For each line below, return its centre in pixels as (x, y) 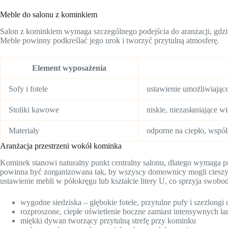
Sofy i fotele (28, 89)
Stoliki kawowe (34, 110)
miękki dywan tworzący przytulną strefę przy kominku (108, 220)
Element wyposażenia (69, 68)
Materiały (24, 131)
